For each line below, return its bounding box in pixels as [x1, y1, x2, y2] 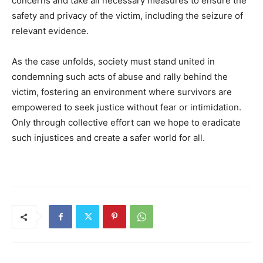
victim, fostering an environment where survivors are [12, 86, 232, 98]
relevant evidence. [12, 25, 89, 37]
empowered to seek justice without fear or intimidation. [12, 102, 241, 113]
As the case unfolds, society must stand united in [12, 56, 215, 68]
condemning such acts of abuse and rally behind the [12, 71, 228, 83]
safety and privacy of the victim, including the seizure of [12, 10, 243, 22]
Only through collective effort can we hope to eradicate [12, 117, 241, 129]
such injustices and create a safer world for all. [12, 132, 205, 144]
